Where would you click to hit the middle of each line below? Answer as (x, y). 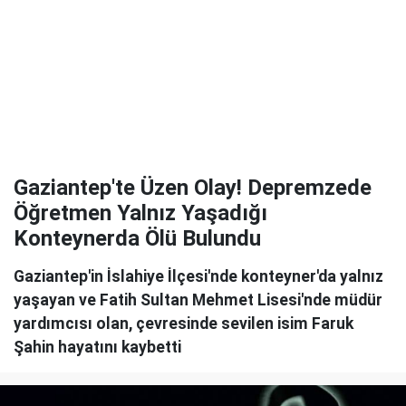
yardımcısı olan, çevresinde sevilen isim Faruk (184, 324)
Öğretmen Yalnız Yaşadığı (140, 213)
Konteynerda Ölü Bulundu (137, 238)
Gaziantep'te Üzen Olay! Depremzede (193, 188)
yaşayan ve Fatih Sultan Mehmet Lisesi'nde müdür (198, 300)
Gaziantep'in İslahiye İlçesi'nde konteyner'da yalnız (198, 276)
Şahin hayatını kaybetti (97, 347)
